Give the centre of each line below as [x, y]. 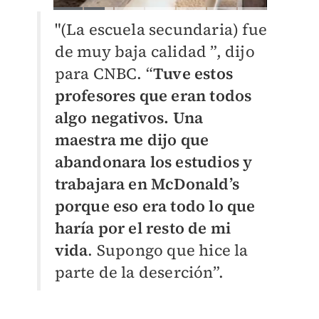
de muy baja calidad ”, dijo [155, 52]
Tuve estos [193, 74]
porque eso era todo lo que [155, 206]
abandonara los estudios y [153, 162]
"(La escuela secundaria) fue [161, 30]
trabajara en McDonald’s [147, 184]
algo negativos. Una [129, 118]
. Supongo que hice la [168, 250]
